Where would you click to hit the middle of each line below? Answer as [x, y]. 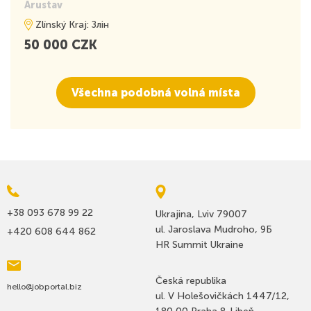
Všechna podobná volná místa [155, 92]
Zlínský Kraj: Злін [72, 25]
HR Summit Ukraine [200, 244]
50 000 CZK [61, 45]
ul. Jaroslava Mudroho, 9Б [214, 229]
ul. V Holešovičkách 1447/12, [222, 296]
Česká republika [191, 280]
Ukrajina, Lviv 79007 [201, 214]
